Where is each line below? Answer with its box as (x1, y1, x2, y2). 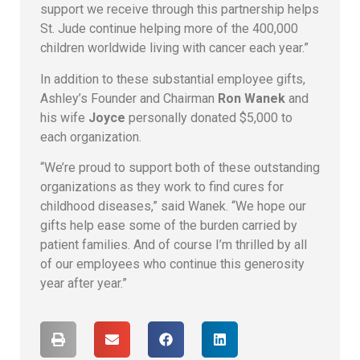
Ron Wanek (218, 90, 285, 106)
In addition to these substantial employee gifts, (40, 71, 305, 87)
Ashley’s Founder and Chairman (40, 90, 218, 106)
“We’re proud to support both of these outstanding (40, 160, 320, 176)
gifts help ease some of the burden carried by (40, 218, 297, 234)
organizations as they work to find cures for (40, 179, 284, 195)
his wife (40, 109, 88, 125)
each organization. (40, 129, 141, 145)
